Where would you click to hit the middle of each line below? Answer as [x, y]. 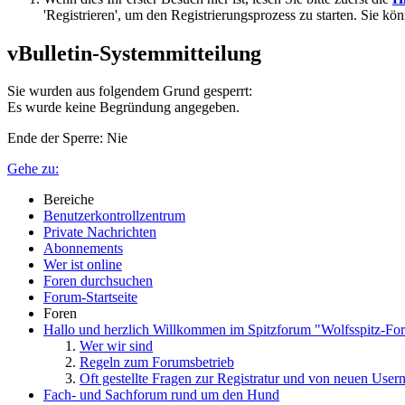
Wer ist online [83, 265]
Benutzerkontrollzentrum [114, 216]
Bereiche [69, 200]
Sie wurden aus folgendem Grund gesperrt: [130, 91]
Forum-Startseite [90, 297]
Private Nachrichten [100, 232]
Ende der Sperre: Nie [67, 138]
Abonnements [83, 249]
